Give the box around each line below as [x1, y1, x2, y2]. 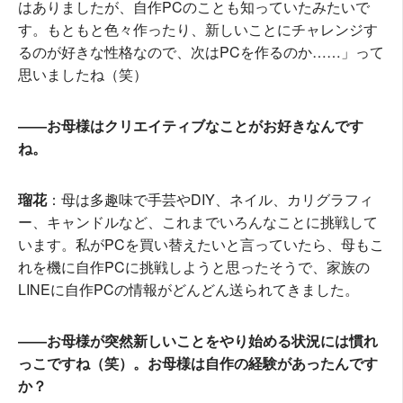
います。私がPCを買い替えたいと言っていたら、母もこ [18, 234, 384, 255]
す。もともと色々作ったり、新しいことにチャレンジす [18, 19, 378, 40]
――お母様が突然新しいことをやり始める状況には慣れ [18, 330, 378, 352]
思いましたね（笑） [18, 64, 148, 85]
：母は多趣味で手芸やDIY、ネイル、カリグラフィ [47, 189, 373, 210]
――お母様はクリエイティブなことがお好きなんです [18, 115, 363, 137]
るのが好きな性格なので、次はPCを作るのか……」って [18, 41, 384, 63]
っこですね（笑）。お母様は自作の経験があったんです [18, 353, 378, 374]
